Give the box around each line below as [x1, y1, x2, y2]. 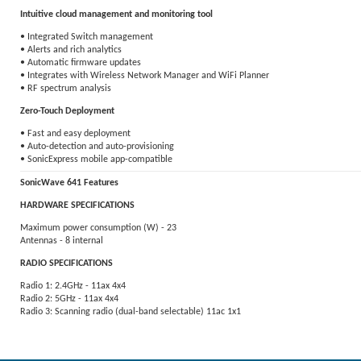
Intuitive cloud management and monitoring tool [20, 10, 213, 19]
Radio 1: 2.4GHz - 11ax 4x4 [20, 281, 126, 291]
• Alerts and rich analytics [20, 45, 122, 55]
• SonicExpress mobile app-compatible [20, 155, 172, 164]
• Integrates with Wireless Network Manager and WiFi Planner [20, 71, 269, 81]
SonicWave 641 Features [20, 178, 118, 188]
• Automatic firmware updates [20, 58, 141, 68]
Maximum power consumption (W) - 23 [20, 223, 176, 233]
